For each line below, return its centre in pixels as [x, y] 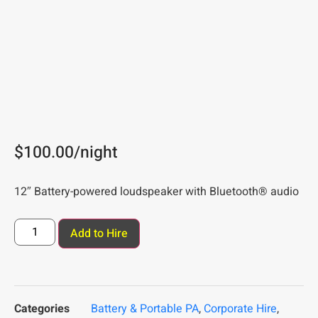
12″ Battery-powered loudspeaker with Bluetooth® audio [157, 191]
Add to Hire [99, 233]
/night [96, 152]
